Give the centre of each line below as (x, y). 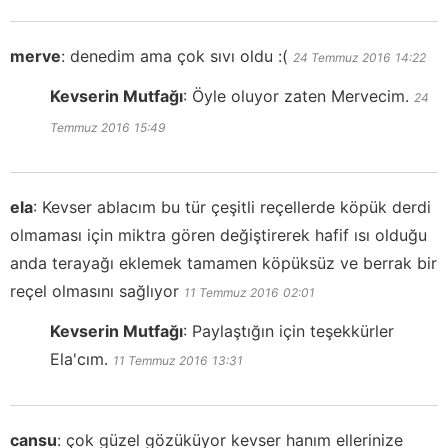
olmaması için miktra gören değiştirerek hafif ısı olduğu (218, 234)
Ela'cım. (79, 358)
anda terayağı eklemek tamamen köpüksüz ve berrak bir (223, 262)
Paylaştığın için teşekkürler (293, 330)
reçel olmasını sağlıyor (94, 290)
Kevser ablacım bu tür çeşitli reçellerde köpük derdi (236, 206)
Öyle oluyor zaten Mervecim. (300, 95)
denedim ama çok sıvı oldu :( (179, 55)
